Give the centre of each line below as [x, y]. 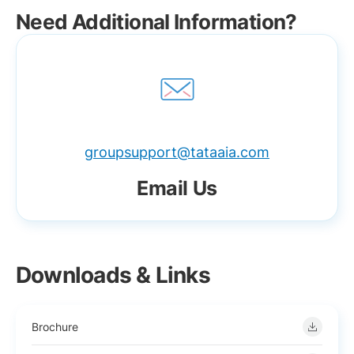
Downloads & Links [113, 275]
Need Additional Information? [156, 22]
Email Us [177, 188]
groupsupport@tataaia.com [177, 152]
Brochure [55, 326]
